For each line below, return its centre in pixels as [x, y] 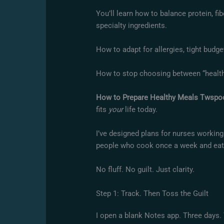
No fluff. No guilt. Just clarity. [145, 169]
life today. [140, 109]
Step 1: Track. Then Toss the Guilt [152, 193]
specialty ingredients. [132, 25]
